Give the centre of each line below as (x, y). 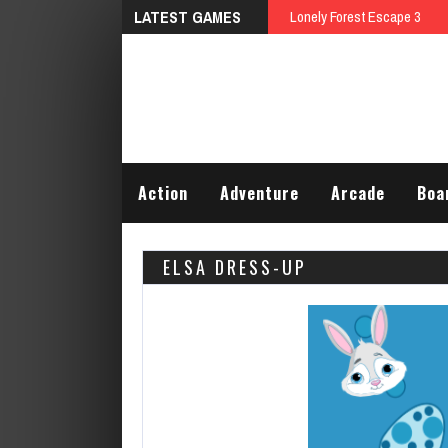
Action (163, 192)
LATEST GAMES (187, 17)
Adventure (259, 192)
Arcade (358, 192)
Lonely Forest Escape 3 (355, 16)
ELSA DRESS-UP (235, 266)
